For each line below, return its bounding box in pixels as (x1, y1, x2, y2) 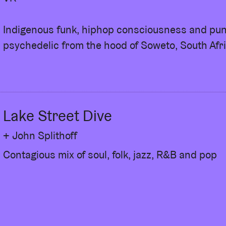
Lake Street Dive (3, 105, 112, 126)
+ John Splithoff (3, 128, 77, 142)
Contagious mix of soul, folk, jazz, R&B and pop (3, 147, 217, 161)
